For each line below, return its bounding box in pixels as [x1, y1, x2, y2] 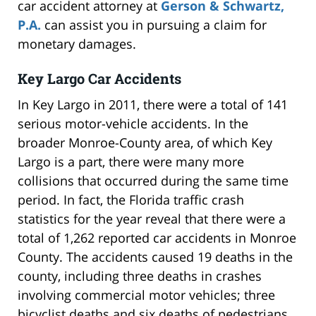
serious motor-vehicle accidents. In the [18, 114, 248, 132]
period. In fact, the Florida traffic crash [18, 190, 244, 208]
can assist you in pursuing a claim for [41, 16, 267, 33]
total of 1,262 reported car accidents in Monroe [18, 229, 296, 246]
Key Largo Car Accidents [18, 68, 181, 87]
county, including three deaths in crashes [18, 267, 262, 284]
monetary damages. [18, 35, 136, 52]
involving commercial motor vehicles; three [18, 286, 275, 303]
